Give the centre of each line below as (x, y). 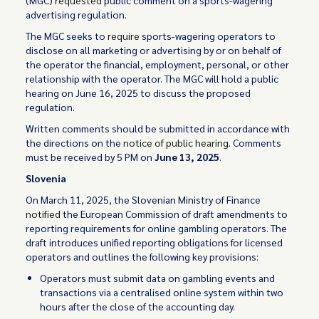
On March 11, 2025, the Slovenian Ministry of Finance (143, 199)
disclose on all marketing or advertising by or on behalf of (154, 50)
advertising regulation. (77, 14)
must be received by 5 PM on (90, 157)
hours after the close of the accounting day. (138, 306)
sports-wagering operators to (208, 36)
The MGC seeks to (67, 36)
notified (43, 214)
